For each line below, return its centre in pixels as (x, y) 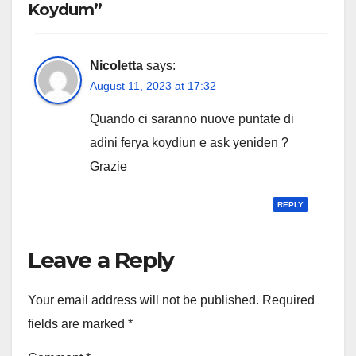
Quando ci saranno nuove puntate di (192, 119)
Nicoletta (116, 66)
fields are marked (78, 324)
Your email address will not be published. (143, 300)
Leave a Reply (101, 260)
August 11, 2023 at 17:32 (153, 86)
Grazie (108, 167)
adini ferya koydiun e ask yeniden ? (189, 143)
